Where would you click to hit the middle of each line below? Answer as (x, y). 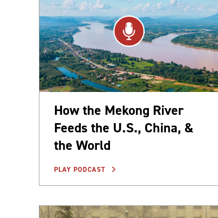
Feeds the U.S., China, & (124, 128)
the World (82, 145)
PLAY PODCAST (81, 170)
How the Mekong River (119, 110)
